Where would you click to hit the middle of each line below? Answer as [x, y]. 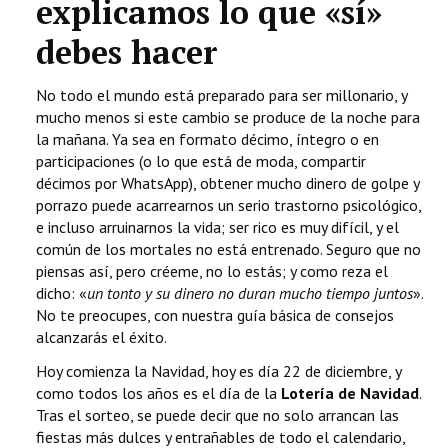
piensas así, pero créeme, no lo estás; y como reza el [212, 271]
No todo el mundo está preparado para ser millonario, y [221, 95]
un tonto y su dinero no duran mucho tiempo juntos [250, 293]
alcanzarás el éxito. [101, 337]
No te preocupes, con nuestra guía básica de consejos [215, 315]
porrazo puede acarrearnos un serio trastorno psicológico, [228, 205]
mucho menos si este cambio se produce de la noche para [228, 117]
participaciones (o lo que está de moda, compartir [201, 161]
